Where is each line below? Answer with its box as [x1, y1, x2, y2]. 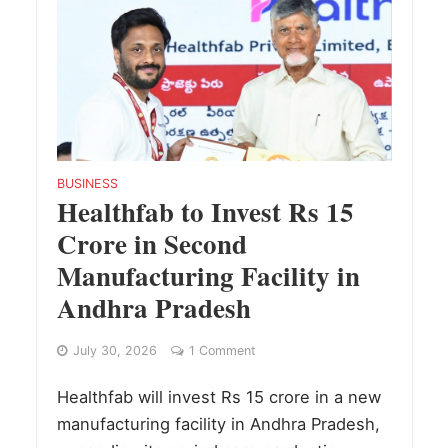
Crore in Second [56, 223, 247, 263]
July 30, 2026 [72, 342, 157, 358]
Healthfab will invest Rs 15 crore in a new [56, 386, 381, 407]
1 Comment [188, 342, 256, 358]
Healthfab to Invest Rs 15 [56, 191, 354, 231]
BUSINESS [56, 175, 118, 191]
